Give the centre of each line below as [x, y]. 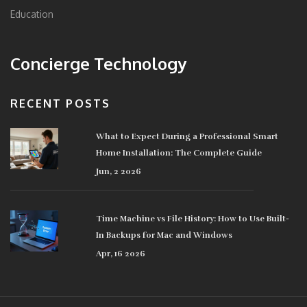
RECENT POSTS [61, 104]
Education [32, 14]
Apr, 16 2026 [121, 254]
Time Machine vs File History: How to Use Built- [193, 219]
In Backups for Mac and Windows [164, 235]
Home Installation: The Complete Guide [179, 153]
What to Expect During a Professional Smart [187, 137]
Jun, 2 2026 [119, 172]
